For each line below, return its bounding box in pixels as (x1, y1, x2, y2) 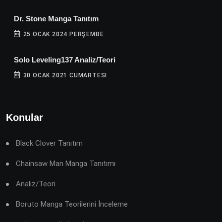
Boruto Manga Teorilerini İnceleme (16, 200, 128, 209)
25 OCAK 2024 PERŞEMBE (21, 31, 104, 38)
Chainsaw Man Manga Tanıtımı (16, 159, 115, 168)
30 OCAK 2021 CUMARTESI (21, 72, 108, 79)
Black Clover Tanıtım (16, 139, 83, 148)
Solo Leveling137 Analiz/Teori (14, 55, 115, 64)
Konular (6, 112, 43, 123)
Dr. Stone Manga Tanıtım (14, 14, 99, 23)
